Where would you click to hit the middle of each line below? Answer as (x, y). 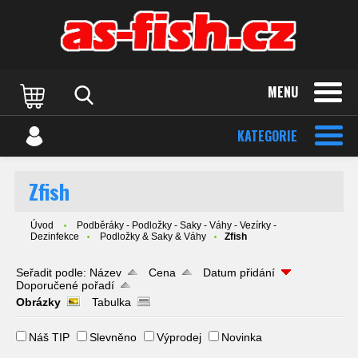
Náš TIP (49, 337)
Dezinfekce (55, 237)
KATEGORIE (267, 136)
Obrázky (38, 302)
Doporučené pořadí (65, 285)
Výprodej (179, 337)
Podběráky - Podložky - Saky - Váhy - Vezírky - (177, 225)
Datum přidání (239, 272)
